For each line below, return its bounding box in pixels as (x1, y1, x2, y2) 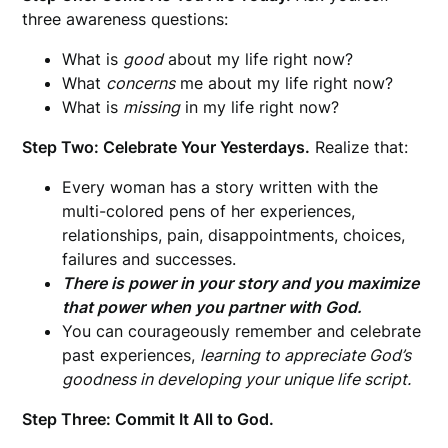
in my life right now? (180, 96, 340, 117)
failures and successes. (62, 248, 242, 269)
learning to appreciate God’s (200, 344, 412, 365)
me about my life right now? (175, 72, 394, 93)
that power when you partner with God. (62, 296, 363, 317)
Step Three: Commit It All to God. (22, 408, 275, 429)
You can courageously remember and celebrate (62, 320, 422, 341)
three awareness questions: (22, 8, 229, 29)
